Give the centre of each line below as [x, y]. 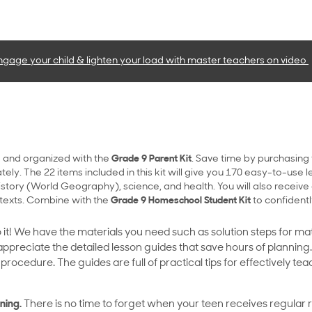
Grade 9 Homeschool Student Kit [181, 201]
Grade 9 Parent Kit [151, 159]
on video [288, 61]
